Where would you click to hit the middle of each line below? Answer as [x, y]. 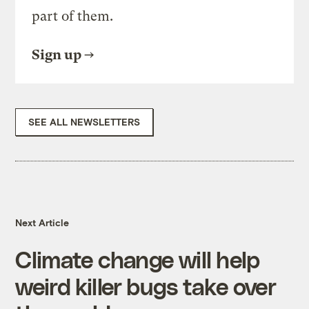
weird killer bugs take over [146, 286]
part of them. [73, 17]
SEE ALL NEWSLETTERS [84, 122]
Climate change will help [138, 259]
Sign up [57, 55]
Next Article [42, 223]
